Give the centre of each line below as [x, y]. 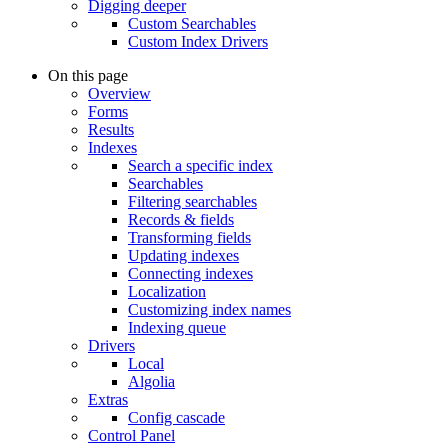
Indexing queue [177, 328]
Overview [119, 94]
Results [111, 130]
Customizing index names [209, 310]
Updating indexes [183, 256]
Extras [108, 400]
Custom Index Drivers [198, 42]
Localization [167, 292]
